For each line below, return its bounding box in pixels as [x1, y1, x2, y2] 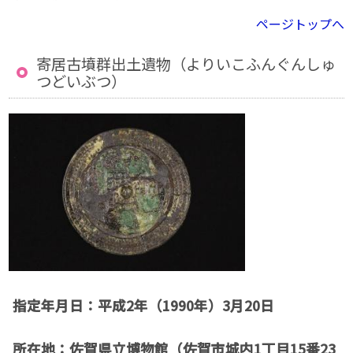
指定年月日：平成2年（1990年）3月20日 [13, 295, 275, 315]
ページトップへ [255, 13, 344, 33]
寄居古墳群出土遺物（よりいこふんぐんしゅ [36, 52, 336, 75]
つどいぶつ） [36, 69, 127, 92]
